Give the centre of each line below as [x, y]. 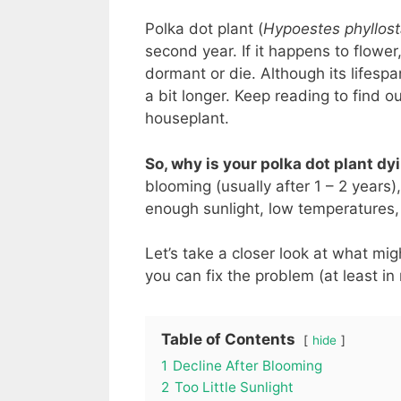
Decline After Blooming [247, 366]
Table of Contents [228, 340]
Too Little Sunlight [234, 388]
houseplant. [187, 119]
